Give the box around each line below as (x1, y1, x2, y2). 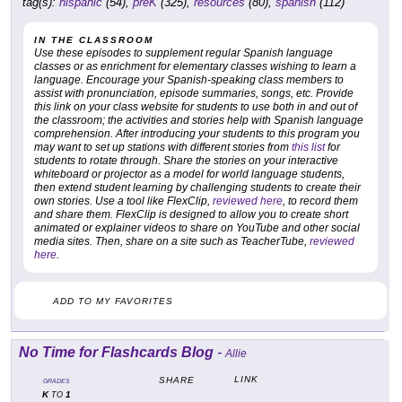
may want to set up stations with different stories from (34, 141, 292, 154)
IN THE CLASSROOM (34, 35, 153, 46)
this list (292, 141, 325, 154)
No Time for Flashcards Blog (19, 345, 214, 361)
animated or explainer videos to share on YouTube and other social (34, 222, 360, 235)
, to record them (283, 195, 358, 208)
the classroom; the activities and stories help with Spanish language (34, 114, 363, 127)
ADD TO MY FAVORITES (53, 296, 173, 307)
